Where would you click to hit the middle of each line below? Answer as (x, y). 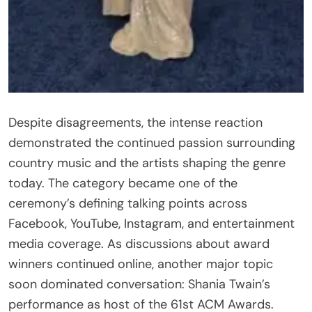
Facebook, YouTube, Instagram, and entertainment (151, 223)
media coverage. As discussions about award (139, 243)
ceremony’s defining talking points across (128, 203)
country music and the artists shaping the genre (147, 163)
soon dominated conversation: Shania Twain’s (139, 284)
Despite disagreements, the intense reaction (135, 122)
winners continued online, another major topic (141, 264)
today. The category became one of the (123, 183)
